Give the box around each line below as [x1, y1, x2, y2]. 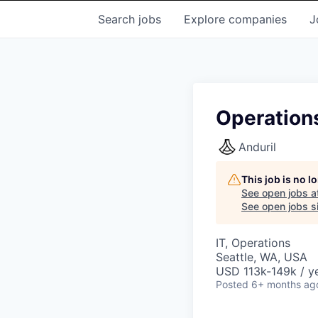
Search [98, 12, 138, 26]
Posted [216, 278, 248, 290]
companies [229, 12, 287, 26]
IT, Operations [216, 236, 290, 250]
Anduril [238, 140, 276, 154]
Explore [184, 12, 229, 26]
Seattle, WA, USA [216, 250, 307, 264]
